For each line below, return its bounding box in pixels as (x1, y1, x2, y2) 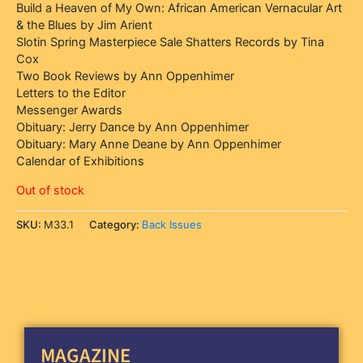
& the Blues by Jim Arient (16, 17, 152, 32)
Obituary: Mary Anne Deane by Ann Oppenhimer (16, 136, 281, 152)
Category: (89, 217, 142, 231)
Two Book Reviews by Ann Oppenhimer (16, 68, 234, 83)
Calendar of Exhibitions (16, 153, 144, 169)
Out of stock (16, 182, 84, 198)
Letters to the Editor (16, 85, 126, 100)
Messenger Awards (16, 102, 122, 117)
